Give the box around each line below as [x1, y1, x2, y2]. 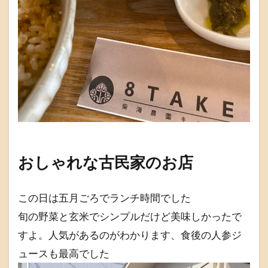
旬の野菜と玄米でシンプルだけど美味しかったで [18, 210, 242, 223]
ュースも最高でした [18, 247, 109, 260]
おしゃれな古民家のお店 [18, 153, 193, 172]
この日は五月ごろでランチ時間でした [18, 191, 191, 205]
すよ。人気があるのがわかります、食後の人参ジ [18, 229, 242, 242]
